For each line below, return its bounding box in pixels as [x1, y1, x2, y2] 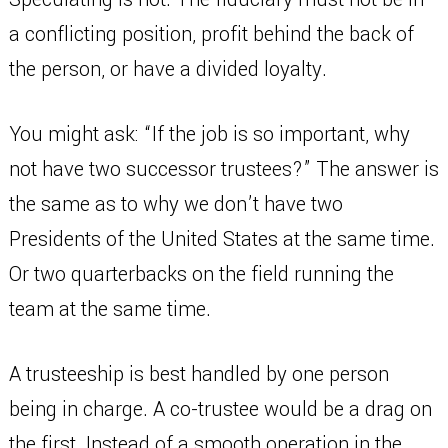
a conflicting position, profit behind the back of [8, 20, 414, 49]
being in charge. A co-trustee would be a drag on [8, 395, 432, 424]
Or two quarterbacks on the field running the [8, 260, 394, 289]
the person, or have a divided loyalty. [8, 55, 327, 84]
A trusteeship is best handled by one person [8, 360, 389, 389]
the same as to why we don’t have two [8, 190, 343, 219]
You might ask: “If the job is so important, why [8, 120, 410, 149]
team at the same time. [8, 295, 211, 324]
